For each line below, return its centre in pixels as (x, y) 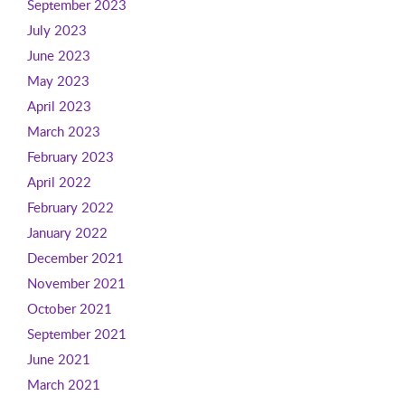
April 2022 (59, 182)
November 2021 (76, 283)
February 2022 (70, 207)
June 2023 (58, 55)
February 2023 (70, 156)
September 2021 (76, 334)
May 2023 (58, 80)
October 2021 (69, 308)
